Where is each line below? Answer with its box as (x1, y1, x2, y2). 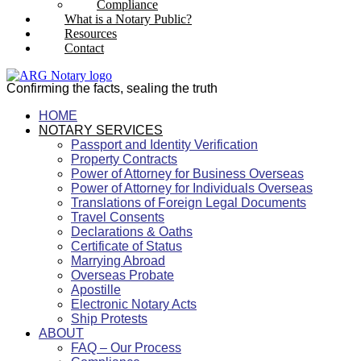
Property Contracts (71, 151, 177, 166)
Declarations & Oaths (71, 224, 193, 239)
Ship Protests (71, 311, 147, 326)
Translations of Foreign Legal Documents (71, 195, 306, 210)
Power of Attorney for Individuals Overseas (71, 180, 313, 195)
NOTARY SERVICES (39, 122, 163, 137)
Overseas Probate (71, 268, 174, 282)
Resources (64, 27, 117, 41)
